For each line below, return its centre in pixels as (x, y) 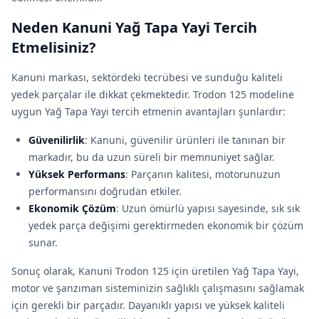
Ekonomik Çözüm (72, 208)
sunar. (43, 242)
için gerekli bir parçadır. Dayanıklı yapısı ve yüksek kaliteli (148, 305)
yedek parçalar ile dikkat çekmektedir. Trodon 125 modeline (153, 94)
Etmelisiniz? (54, 47)
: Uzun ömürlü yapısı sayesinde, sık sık (208, 208)
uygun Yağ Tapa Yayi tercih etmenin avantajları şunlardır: (148, 111)
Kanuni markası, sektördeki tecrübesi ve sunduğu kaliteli (147, 77)
